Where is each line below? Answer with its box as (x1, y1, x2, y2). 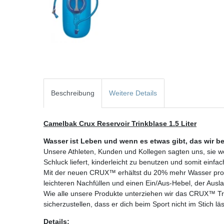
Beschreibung (51, 89, 94, 97)
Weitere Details (109, 89, 157, 97)
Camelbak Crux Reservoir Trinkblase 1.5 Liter (43, 119, 196, 128)
